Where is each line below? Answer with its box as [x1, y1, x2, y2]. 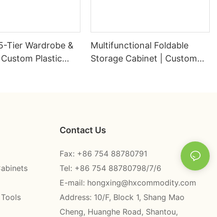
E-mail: [59, 177, 87, 187]
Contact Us [59, 124, 106, 135]
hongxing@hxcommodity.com [87, 177, 196, 187]
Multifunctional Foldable [91, 40, 189, 51]
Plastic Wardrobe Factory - [91, 66, 201, 77]
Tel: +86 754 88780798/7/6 [59, 163, 161, 173]
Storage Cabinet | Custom [91, 53, 198, 64]
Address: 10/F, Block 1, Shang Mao [59, 192, 185, 202]
